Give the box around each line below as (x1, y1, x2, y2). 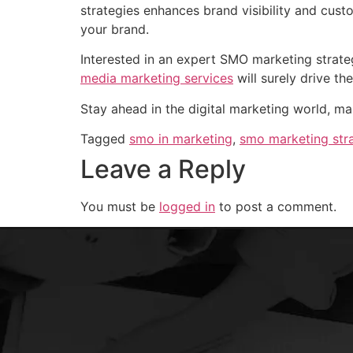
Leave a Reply (80, 154, 246, 185)
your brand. (80, 20, 149, 37)
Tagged (80, 131, 129, 147)
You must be (80, 199, 159, 215)
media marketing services (80, 70, 233, 87)
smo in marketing (129, 131, 232, 147)
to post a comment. (215, 199, 336, 215)
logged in (159, 199, 215, 215)
